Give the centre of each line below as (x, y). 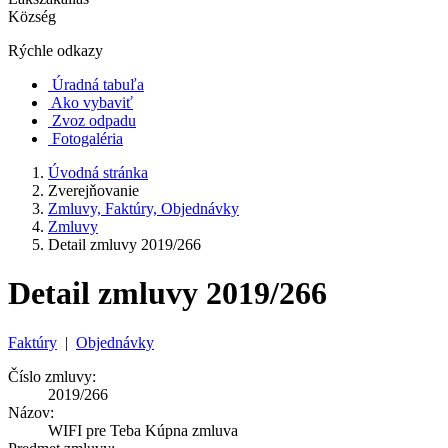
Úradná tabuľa (98, 84)
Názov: (31, 412)
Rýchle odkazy (55, 50)
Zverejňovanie (93, 190)
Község (32, 16)
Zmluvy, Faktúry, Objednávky (143, 208)
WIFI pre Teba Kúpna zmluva (143, 430)
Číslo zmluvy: (52, 376)
